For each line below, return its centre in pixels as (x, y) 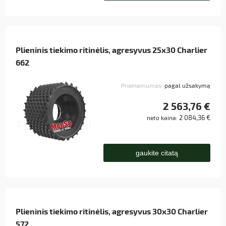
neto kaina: (163, 118)
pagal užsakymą (187, 86)
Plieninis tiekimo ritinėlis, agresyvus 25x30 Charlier (111, 50)
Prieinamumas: (142, 86)
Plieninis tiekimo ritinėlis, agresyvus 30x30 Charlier (112, 211)
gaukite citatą (157, 153)
